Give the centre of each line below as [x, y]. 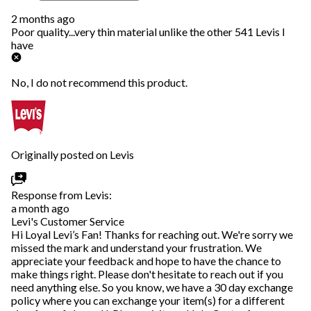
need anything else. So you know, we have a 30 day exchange [152, 287]
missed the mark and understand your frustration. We [136, 248]
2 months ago [43, 19]
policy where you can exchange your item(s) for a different [148, 301]
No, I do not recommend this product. [99, 83]
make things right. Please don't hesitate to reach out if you [147, 274]
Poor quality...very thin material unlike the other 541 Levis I [148, 32]
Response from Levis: [61, 195]
